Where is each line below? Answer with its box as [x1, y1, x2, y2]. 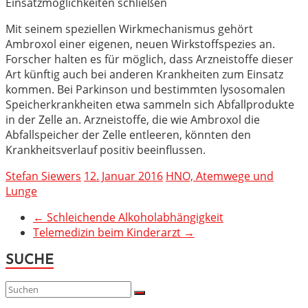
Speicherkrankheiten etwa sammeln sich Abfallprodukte [5, 96, 294, 112]
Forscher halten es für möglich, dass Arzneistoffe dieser [5, 51, 294, 67]
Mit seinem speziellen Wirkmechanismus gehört [5, 21, 253, 36]
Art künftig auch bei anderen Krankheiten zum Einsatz [5, 66, 283, 82]
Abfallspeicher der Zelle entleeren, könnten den [5, 126, 251, 142]
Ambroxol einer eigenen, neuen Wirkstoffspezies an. [5, 36, 275, 52]
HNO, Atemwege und [166, 168, 274, 184]
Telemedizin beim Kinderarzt [33, 224, 184, 240]
